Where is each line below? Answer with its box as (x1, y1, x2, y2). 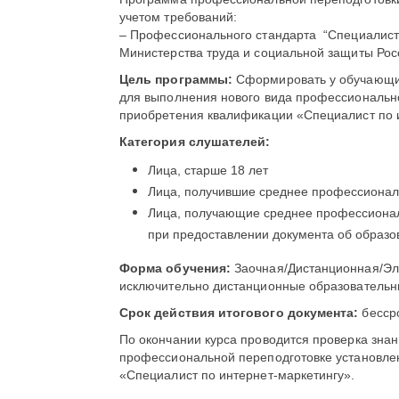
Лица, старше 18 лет (148, 163, 268, 177)
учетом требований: (119, 10, 238, 24)
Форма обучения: (119, 261, 232, 275)
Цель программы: (119, 72, 233, 86)
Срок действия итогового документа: (119, 305, 359, 320)
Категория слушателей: (119, 134, 271, 149)
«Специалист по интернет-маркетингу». (119, 368, 355, 382)
